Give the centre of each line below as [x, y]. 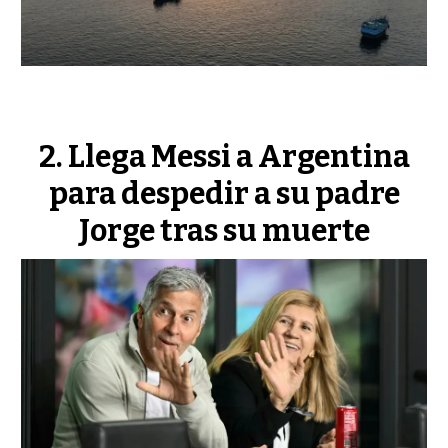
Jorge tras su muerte [224, 231]
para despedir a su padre [224, 194]
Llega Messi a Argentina [238, 157]
